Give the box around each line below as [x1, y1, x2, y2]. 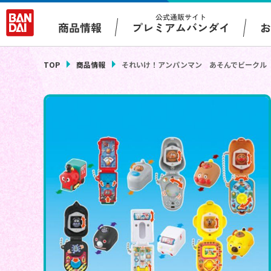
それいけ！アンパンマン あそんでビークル [122, 59, 267, 70]
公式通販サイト [155, 11, 207, 22]
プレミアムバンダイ [132, 19, 230, 36]
